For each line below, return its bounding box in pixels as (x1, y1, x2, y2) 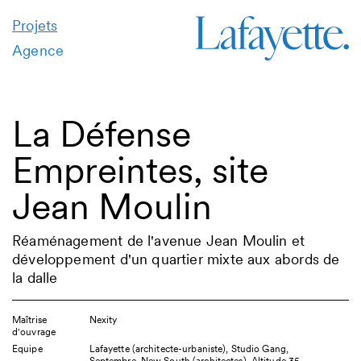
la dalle (12, 268, 58, 287)
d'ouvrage (12, 326, 56, 338)
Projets (12, 16, 58, 35)
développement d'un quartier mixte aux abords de (12, 250, 340, 268)
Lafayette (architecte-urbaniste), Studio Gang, (89, 342, 289, 355)
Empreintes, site (12, 147, 268, 193)
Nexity (89, 313, 118, 326)
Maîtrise (12, 313, 47, 326)
